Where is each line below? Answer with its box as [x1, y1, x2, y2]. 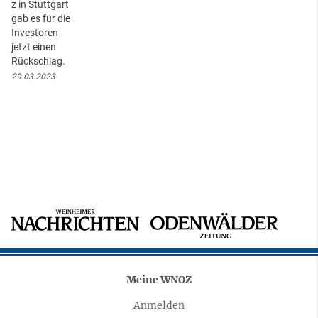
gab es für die [11, 12, 70, 24]
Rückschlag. [11, 55, 65, 67]
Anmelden [133, 298, 185, 312]
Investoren [11, 26, 58, 38]
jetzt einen [11, 40, 56, 53]
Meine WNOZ [126, 273, 192, 286]
